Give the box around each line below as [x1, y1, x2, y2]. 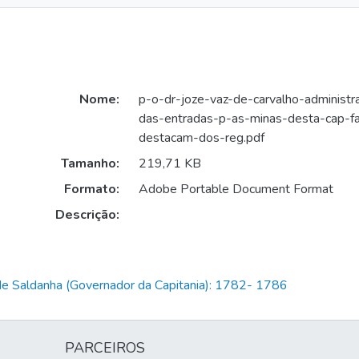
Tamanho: [60, 155, 119, 173]
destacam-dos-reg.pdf [138, 129, 264, 147]
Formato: [63, 180, 119, 199]
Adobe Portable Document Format [138, 180, 333, 199]
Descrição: [54, 206, 119, 224]
